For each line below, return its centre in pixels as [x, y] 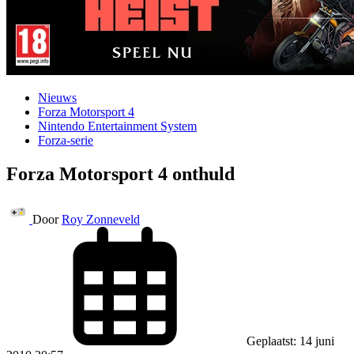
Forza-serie [66, 140]
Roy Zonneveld [101, 219]
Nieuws [57, 98]
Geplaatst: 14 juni [290, 341]
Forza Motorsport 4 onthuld [121, 173]
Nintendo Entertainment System [117, 126]
